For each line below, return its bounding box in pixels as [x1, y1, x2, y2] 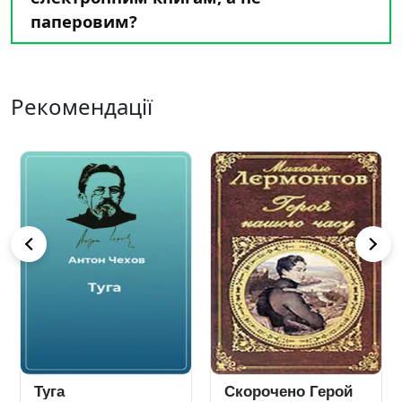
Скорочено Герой [224, 383, 353, 400]
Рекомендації [11, 92, 153, 121]
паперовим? [31, 10, 137, 32]
